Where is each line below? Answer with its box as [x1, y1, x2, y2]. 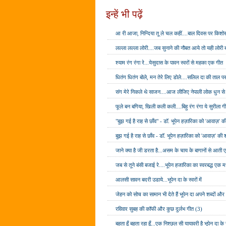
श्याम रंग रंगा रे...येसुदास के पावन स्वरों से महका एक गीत [116, 59, 223, 66]
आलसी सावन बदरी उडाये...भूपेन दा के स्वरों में [116, 176, 202, 183]
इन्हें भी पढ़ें [106, 8, 143, 20]
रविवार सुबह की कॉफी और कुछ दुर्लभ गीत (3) [116, 205, 203, 212]
